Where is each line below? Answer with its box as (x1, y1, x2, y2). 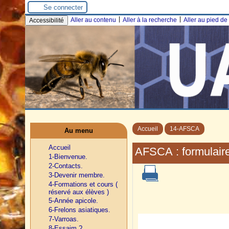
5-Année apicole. (49, 197, 98, 205)
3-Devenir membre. (49, 171, 105, 179)
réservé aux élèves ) (49, 188, 109, 196)
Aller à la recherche (123, 16, 177, 24)
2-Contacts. (49, 162, 83, 170)
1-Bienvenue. (49, 153, 87, 161)
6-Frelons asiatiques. (49, 206, 110, 214)
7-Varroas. (49, 215, 79, 223)
